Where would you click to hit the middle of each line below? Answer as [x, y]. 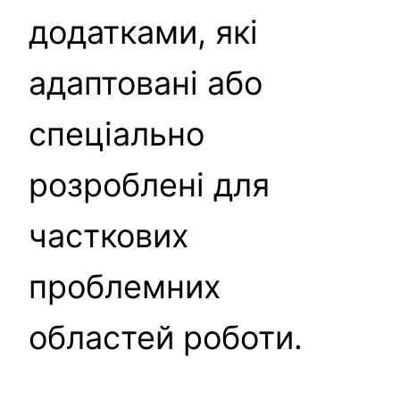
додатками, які [143, 32]
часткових [108, 235]
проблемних [125, 286]
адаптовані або [146, 83]
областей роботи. [166, 337]
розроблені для [149, 184]
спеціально [117, 133]
